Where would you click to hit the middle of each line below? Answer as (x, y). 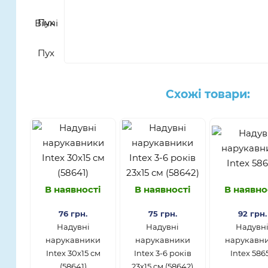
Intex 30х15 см (73, 253)
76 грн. (73, 213)
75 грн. (162, 213)
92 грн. (252, 213)
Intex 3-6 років (162, 253)
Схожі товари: (208, 94)
